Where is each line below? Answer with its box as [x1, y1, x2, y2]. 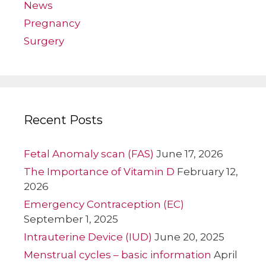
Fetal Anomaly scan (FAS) [24, 147, 154, 160]
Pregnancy [24, 17, 80, 29]
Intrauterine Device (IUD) [24, 230, 152, 243]
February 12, [177, 165, 238, 178]
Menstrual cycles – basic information [24, 248, 211, 261]
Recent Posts [24, 112, 103, 127]
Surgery [24, 34, 64, 47]
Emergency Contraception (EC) [24, 198, 184, 210]
